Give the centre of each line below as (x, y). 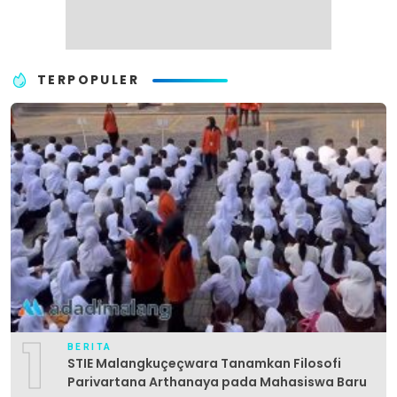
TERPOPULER (88, 80)
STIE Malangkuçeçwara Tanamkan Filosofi (204, 363)
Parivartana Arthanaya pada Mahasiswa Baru (217, 381)
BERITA (90, 346)
